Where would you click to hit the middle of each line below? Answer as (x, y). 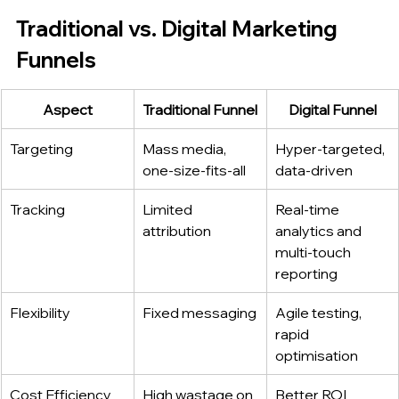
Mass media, (186, 148)
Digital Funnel (332, 109)
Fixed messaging (199, 312)
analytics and (320, 230)
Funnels (56, 59)
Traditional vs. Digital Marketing (179, 28)
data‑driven (314, 170)
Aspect (67, 109)
